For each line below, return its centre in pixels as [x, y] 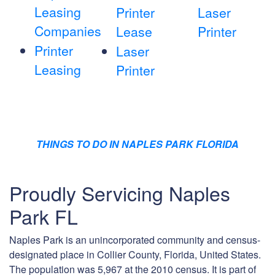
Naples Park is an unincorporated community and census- [135, 240]
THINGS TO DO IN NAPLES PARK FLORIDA [137, 144]
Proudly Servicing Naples [120, 193]
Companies [68, 31]
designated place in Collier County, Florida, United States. [135, 255]
